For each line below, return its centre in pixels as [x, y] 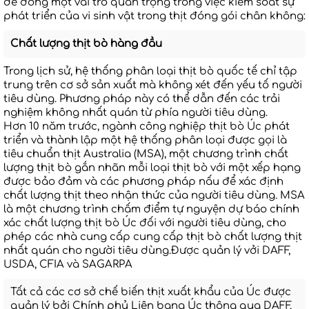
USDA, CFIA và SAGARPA [68, 264]
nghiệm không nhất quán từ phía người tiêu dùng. [136, 112]
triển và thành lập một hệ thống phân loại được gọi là [145, 140]
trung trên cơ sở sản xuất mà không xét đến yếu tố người [153, 85]
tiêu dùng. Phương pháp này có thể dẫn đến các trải [142, 99]
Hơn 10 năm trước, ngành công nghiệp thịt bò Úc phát [147, 126]
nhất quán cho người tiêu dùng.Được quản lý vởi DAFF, [147, 250]
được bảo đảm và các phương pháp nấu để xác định [143, 181]
